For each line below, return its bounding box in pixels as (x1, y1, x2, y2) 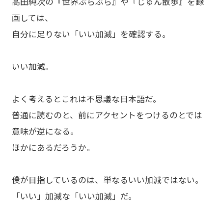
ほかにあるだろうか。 (11, 141, 95, 154)
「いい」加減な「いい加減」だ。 (11, 190, 137, 202)
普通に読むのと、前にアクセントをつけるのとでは (11, 109, 202, 121)
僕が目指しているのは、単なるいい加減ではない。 (11, 174, 203, 186)
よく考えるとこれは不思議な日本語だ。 (11, 93, 161, 105)
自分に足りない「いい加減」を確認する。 (11, 28, 170, 40)
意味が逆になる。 (11, 125, 79, 137)
